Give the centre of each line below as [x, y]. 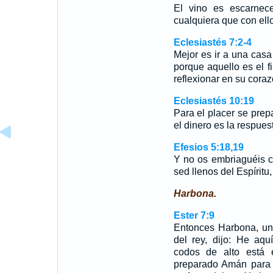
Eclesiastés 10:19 [214, 101]
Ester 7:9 [194, 215]
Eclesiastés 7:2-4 [212, 42]
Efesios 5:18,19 [208, 147]
